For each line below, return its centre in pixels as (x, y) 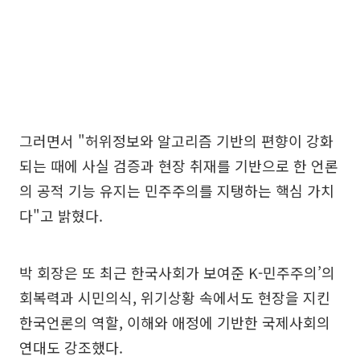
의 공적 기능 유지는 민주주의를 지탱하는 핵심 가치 (177, 190)
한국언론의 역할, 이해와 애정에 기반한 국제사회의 (175, 322)
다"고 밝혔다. (61, 215)
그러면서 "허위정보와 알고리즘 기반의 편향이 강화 (176, 140)
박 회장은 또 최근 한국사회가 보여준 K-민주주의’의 (177, 272)
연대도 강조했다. (71, 347)
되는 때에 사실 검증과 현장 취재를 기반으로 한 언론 (179, 165)
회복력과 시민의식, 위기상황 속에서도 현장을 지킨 (175, 297)
